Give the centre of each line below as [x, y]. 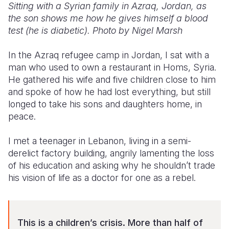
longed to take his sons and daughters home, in [105, 104]
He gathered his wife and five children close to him [112, 79]
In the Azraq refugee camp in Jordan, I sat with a [109, 55]
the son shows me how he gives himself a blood [108, 18]
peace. [22, 116]
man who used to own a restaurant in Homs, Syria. [113, 67]
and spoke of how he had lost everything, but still [109, 92]
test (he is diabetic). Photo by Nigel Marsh [95, 30]
